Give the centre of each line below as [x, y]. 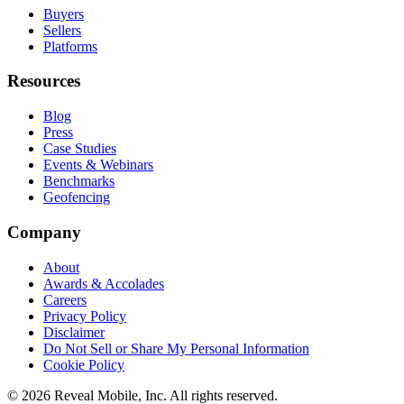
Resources [44, 81]
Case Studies [80, 149]
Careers [65, 299]
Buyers [64, 14]
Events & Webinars [98, 165]
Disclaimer [74, 332]
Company [44, 232]
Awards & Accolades [104, 283]
